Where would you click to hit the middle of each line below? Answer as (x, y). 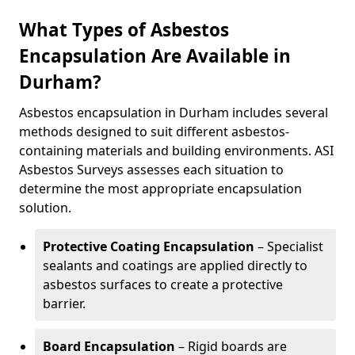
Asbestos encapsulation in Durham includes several (174, 113)
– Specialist (289, 246)
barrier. (64, 303)
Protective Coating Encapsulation (149, 246)
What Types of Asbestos (124, 30)
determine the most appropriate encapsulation (160, 189)
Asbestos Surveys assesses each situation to (151, 170)
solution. (45, 208)
